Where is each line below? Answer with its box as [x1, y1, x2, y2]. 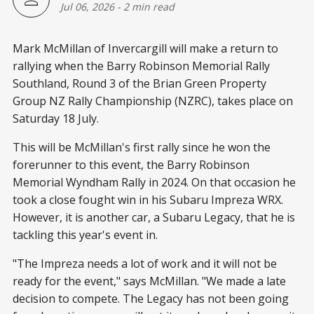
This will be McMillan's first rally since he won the [13, 139, 271, 155]
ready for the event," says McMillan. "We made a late [13, 273, 286, 289]
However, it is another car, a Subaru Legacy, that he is [13, 210, 295, 225]
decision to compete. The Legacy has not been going [13, 291, 289, 306]
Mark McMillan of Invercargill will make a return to [13, 41, 278, 56]
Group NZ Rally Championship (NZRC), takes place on [13, 93, 293, 109]
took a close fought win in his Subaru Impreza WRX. [13, 192, 283, 207]
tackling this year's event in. [13, 227, 158, 243]
